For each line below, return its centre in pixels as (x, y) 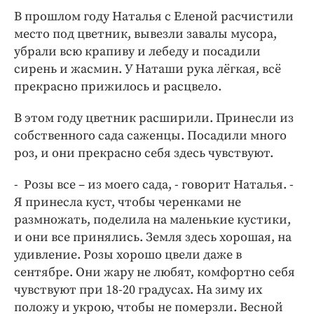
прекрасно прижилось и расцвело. (118, 86)
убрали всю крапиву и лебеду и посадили (137, 51)
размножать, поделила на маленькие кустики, (152, 219)
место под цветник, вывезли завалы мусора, (145, 34)
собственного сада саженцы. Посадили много (150, 135)
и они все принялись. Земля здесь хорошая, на (153, 237)
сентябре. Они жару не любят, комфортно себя (155, 272)
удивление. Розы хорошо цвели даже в (128, 254)
